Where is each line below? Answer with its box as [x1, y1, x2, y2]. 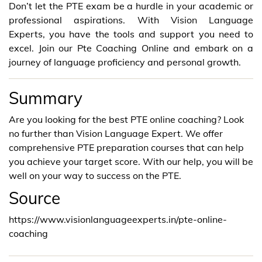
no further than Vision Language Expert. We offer [9, 127, 223, 139]
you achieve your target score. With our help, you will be [9, 155, 253, 167]
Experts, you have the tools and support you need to [9, 27, 253, 40]
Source [9, 187, 60, 208]
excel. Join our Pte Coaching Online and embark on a [9, 42, 253, 54]
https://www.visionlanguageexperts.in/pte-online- [9, 213, 227, 225]
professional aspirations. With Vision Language [9, 13, 253, 26]
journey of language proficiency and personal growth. [9, 56, 241, 68]
